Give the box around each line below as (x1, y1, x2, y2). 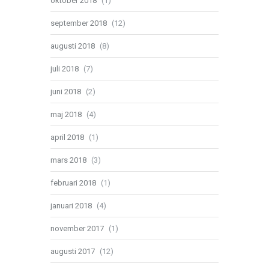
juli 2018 (50, 64, 79, 73)
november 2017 (50, 223, 104, 233)
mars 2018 (50, 155, 86, 165)
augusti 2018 (50, 41, 95, 50)
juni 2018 (50, 86, 81, 96)
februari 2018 (50, 178, 96, 187)
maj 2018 (50, 109, 82, 119)
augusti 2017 (50, 246, 95, 256)
